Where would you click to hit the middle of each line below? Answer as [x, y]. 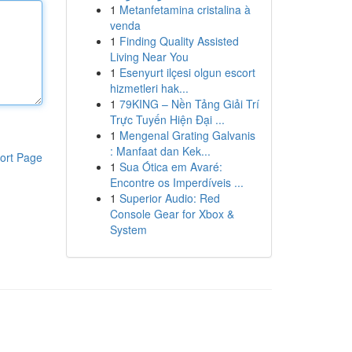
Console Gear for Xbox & [172, 214]
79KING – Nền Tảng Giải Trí [189, 104]
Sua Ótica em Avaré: [170, 167]
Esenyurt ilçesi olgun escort [187, 72]
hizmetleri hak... [149, 88]
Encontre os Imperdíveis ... [176, 182]
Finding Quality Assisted [179, 41]
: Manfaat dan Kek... [160, 151]
